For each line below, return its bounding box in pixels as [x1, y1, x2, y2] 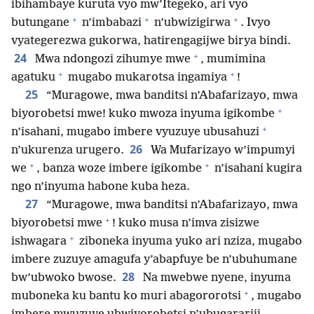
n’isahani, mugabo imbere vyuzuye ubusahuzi [11, 125, 259, 139]
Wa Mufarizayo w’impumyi [148, 144, 295, 157]
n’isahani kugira [212, 162, 302, 175]
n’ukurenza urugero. [11, 144, 124, 157]
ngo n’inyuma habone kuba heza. [11, 180, 190, 193]
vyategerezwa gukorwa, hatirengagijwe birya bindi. [11, 34, 291, 48]
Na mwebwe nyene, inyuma [140, 271, 291, 285]
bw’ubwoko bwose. [11, 271, 116, 285]
